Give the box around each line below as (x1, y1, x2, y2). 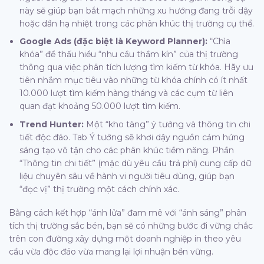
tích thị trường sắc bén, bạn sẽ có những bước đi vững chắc (9, 220, 253, 231)
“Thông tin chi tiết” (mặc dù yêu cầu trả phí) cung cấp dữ (19, 157, 252, 169)
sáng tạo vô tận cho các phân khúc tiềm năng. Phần (19, 144, 235, 156)
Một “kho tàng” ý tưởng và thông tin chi (84, 118, 251, 130)
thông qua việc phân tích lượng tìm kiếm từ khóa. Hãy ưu (19, 62, 254, 73)
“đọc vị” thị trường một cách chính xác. (19, 183, 180, 194)
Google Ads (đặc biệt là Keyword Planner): (19, 36, 208, 47)
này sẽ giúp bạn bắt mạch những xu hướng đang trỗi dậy (19, 5, 253, 16)
